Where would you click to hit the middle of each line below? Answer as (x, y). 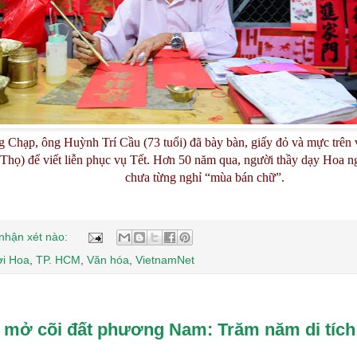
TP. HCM (58, 260)
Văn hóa (108, 260)
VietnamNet (165, 260)
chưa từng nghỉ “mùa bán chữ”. (205, 178)
